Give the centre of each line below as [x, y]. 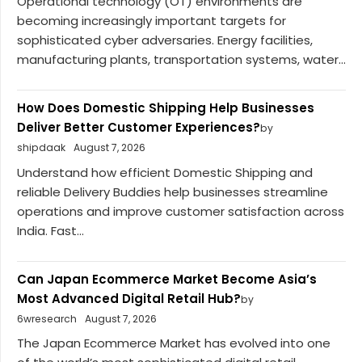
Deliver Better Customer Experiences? [139, 128]
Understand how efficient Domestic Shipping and [165, 172]
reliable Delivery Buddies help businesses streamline [173, 192]
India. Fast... [51, 230]
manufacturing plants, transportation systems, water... [181, 60]
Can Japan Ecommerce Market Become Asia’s [167, 279]
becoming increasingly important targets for [152, 21]
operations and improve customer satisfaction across [181, 211]
